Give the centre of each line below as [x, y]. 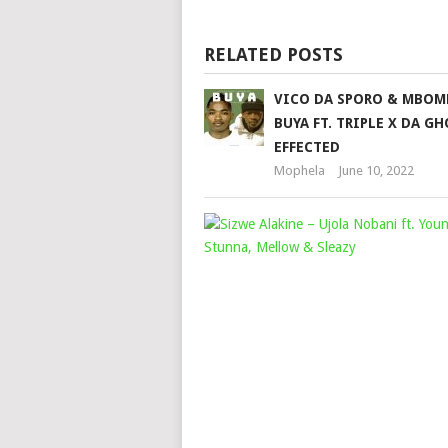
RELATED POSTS [273, 54]
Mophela [299, 170]
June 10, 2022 [375, 170]
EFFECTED [306, 147]
